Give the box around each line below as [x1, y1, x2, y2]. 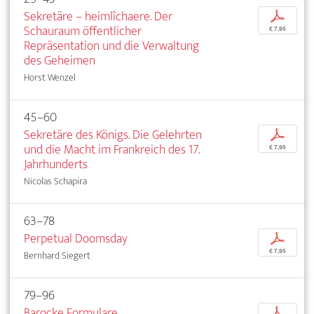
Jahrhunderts [24, 153, 88, 175]
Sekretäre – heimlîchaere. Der [24, 5, 172, 27]
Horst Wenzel [24, 69, 76, 86]
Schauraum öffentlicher [24, 20, 142, 42]
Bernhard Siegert [24, 247, 90, 264]
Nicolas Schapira [24, 172, 87, 189]
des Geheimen [24, 49, 95, 71]
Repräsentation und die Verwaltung [24, 34, 199, 57]
